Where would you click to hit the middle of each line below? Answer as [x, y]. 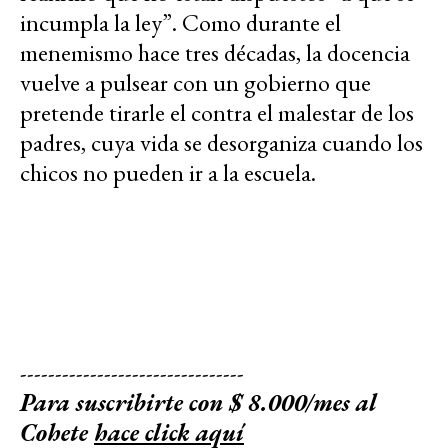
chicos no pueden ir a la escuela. [168, 173]
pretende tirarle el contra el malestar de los [217, 113]
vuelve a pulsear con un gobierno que [195, 83]
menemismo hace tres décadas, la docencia [215, 53]
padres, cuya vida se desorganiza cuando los [221, 143]
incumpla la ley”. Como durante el [180, 23]
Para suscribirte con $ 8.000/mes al [198, 403]
